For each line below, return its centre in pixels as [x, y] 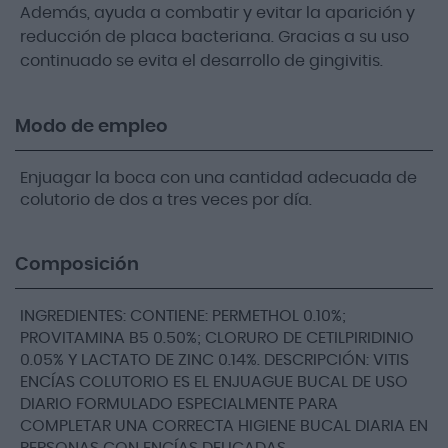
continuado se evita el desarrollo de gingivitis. [201, 60]
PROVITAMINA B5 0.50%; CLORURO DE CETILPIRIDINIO [217, 337]
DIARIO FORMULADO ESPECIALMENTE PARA [179, 403]
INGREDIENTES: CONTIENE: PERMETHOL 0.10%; [183, 315]
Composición [77, 264]
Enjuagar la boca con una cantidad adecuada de [218, 177]
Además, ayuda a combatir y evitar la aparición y [217, 12]
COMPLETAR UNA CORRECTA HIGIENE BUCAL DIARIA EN [224, 425]
